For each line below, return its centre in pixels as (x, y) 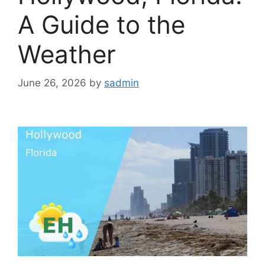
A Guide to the (101, 24)
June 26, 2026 (52, 83)
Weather (67, 54)
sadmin (122, 83)
